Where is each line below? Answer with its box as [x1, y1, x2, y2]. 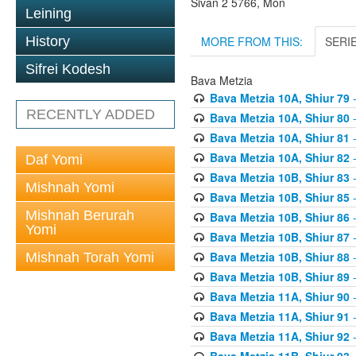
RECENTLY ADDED [26, 106, 155, 122]
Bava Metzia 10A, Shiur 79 [209, 89, 350, 106]
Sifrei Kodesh [25, 61, 110, 77]
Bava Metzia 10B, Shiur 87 [209, 228, 350, 245]
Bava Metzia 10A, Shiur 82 [209, 149, 350, 165]
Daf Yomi [25, 152, 83, 168]
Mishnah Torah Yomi [25, 250, 154, 265]
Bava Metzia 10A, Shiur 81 [209, 129, 350, 145]
